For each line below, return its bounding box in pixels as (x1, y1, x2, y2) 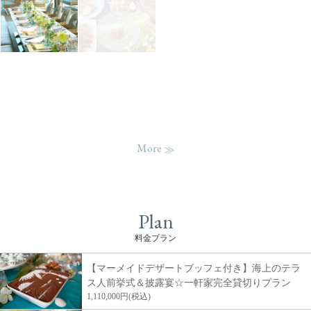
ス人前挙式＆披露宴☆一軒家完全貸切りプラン (87, 276, 291, 289)
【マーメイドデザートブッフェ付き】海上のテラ (87, 262, 301, 275)
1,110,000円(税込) (87, 292, 151, 302)
